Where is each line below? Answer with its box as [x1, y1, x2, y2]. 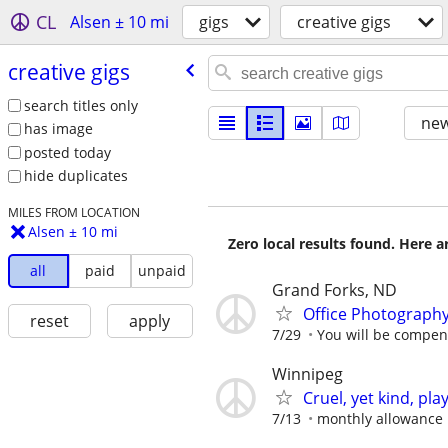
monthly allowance [317, 409, 443, 429]
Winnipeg [272, 363, 343, 386]
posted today [23, 142, 111, 162]
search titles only [23, 95, 138, 115]
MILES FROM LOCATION [7, 204, 140, 221]
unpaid [137, 261, 186, 281]
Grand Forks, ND [272, 279, 397, 301]
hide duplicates [23, 166, 128, 186]
